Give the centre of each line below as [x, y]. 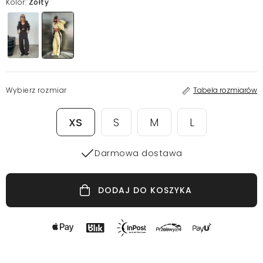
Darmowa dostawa [139, 153]
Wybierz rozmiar [36, 90]
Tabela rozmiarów [225, 90]
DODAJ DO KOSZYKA [145, 190]
